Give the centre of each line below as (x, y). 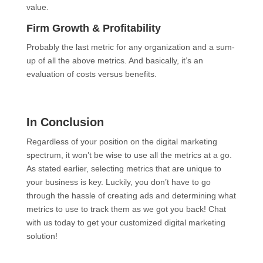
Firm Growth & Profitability (93, 28)
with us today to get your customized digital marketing (126, 223)
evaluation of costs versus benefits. (91, 74)
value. (37, 7)
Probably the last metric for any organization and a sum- (130, 47)
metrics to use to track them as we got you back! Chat (126, 209)
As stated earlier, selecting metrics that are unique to (124, 169)
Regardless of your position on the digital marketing (122, 142)
